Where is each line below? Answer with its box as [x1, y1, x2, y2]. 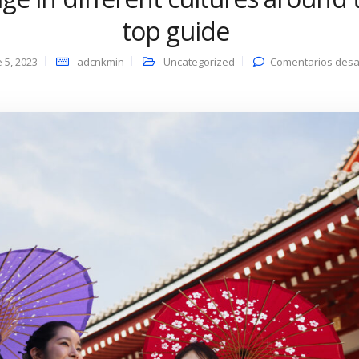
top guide [121, 14, 230, 48]
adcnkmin [77, 54, 125, 69]
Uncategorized [163, 54, 236, 69]
